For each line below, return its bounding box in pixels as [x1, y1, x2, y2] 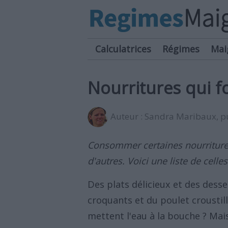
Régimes [162, 43, 199, 55]
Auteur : [110, 110, 145, 122]
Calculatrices [95, 43, 151, 55]
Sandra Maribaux [145, 110, 216, 122]
